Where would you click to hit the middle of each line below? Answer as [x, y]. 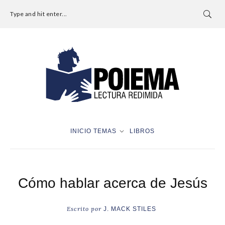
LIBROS [142, 131]
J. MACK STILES [130, 209]
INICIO [81, 131]
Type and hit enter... [39, 14]
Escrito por [85, 208]
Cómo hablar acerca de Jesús [113, 183]
